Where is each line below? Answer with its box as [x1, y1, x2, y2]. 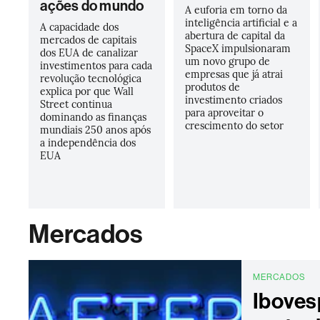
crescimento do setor [184, 118, 284, 132]
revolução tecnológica [40, 71, 142, 85]
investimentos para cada [40, 58, 153, 72]
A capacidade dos [40, 19, 119, 34]
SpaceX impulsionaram [184, 41, 291, 55]
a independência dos [40, 135, 136, 149]
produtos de [184, 79, 240, 94]
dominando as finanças [40, 109, 147, 124]
